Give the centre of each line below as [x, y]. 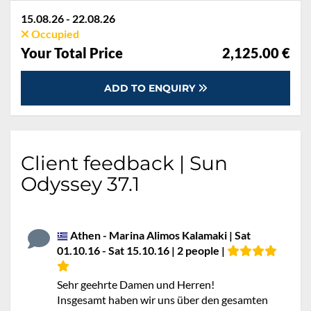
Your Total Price [72, 53]
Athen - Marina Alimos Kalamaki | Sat [159, 235]
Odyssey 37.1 [80, 184]
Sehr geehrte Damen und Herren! [136, 284]
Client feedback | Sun [124, 163]
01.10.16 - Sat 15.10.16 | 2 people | [142, 250]
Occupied [54, 34]
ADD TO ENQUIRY [151, 88]
